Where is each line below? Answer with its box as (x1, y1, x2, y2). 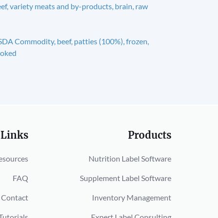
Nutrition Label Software (89, 153, 171, 163)
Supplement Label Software (80, 173, 171, 182)
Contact (1, 192, 28, 202)
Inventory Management (92, 192, 171, 202)
